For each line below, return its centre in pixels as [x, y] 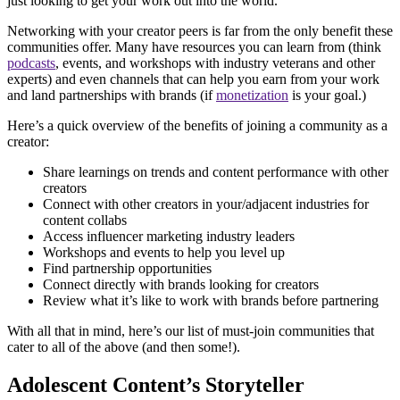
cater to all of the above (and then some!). [124, 346]
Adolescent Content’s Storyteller [156, 384]
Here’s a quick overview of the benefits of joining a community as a [197, 125]
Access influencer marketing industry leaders [169, 236]
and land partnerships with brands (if [112, 95]
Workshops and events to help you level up [164, 252]
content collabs [85, 220]
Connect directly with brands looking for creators [181, 284]
